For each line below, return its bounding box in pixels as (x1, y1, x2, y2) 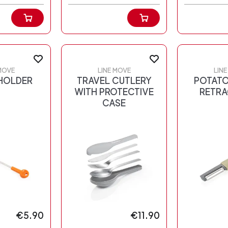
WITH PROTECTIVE (74, 87, 154, 98)
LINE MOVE (97, 67, 131, 75)
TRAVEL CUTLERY (76, 75, 152, 87)
